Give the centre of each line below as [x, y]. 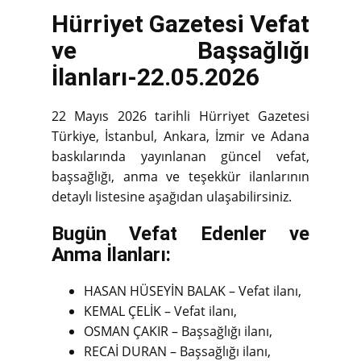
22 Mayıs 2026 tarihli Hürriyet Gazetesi [180, 116]
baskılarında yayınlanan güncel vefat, [180, 156]
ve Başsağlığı [180, 50]
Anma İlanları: [111, 254]
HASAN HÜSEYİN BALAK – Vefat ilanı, [193, 290]
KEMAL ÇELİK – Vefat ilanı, [160, 311]
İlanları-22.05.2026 [156, 77]
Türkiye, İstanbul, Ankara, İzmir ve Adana [180, 136]
